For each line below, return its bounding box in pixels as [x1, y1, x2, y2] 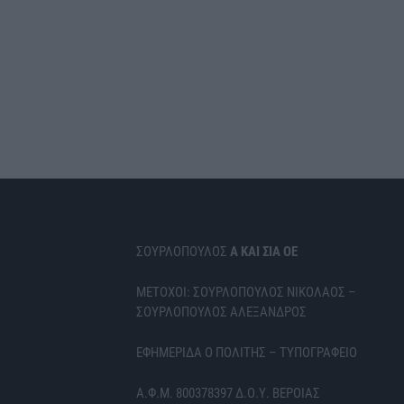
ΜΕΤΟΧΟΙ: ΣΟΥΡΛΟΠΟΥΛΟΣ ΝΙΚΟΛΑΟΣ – [136, 284, 356, 301]
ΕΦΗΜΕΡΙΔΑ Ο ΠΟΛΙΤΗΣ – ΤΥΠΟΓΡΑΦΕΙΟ [136, 344, 357, 362]
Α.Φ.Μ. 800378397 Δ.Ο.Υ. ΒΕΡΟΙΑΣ [136, 385, 320, 402]
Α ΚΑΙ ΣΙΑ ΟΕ [227, 243, 298, 261]
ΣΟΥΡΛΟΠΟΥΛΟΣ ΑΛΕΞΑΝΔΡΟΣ [136, 304, 307, 321]
